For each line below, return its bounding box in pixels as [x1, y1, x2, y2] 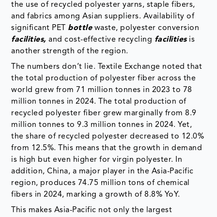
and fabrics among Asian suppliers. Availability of [11, 13, 195, 21]
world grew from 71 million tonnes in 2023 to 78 [11, 86, 192, 94]
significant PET [11, 24, 68, 32]
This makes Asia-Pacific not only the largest [11, 206, 172, 215]
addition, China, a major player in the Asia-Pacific [11, 168, 194, 176]
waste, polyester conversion [92, 24, 200, 32]
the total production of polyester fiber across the [11, 75, 196, 83]
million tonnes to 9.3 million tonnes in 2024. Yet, [11, 121, 192, 129]
